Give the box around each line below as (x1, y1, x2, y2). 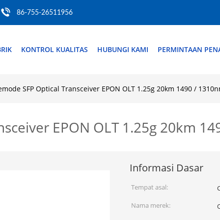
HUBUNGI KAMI (97, 45, 148, 54)
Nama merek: (131, 201, 170, 210)
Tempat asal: (131, 183, 168, 192)
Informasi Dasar (130, 161, 203, 174)
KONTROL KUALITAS (21, 45, 88, 54)
